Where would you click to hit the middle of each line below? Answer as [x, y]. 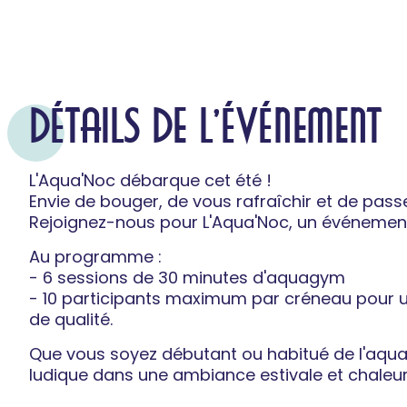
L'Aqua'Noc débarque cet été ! [150, 180]
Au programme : [95, 256]
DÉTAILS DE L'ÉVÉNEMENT [205, 129]
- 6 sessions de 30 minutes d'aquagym [187, 277]
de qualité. [71, 319]
